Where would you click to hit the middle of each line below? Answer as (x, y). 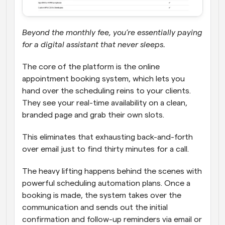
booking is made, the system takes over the (102, 195)
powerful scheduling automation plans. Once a (106, 183)
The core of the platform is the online (91, 67)
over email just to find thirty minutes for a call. (106, 149)
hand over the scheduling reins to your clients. (106, 91)
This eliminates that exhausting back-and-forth (107, 137)
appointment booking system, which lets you (103, 79)
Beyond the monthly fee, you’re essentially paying (112, 32)
